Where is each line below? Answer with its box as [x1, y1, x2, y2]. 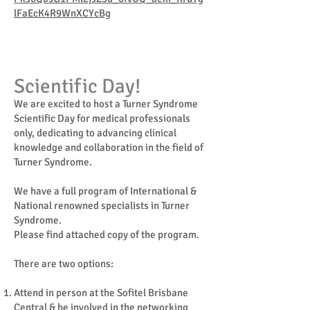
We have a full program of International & [14, 184, 197, 197]
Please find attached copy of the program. [14, 228, 199, 241]
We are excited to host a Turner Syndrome [14, 97, 198, 110]
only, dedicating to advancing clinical [14, 126, 176, 139]
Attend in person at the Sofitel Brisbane [14, 286, 188, 299]
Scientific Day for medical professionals [14, 111, 190, 125]
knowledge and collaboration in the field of [14, 140, 203, 154]
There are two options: [14, 257, 116, 270]
